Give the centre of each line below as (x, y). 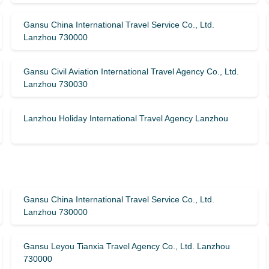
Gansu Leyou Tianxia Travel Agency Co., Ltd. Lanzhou (126, 246)
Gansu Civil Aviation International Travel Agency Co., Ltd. (131, 71)
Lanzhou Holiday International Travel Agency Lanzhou (125, 118)
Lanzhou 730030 (55, 84)
